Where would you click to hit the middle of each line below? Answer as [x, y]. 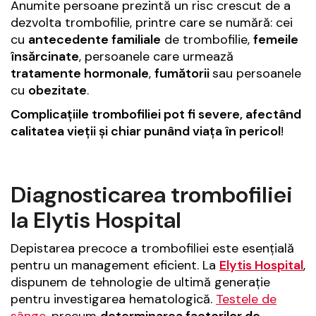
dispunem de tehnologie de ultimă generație [140, 282]
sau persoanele [257, 73]
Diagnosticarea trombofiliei [152, 194]
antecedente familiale [95, 39]
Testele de [246, 299]
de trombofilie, [207, 39]
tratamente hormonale [80, 73]
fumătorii [183, 73]
